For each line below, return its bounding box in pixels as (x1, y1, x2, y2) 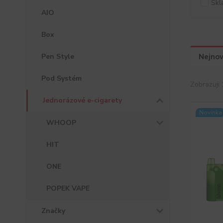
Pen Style (41, 52, 74, 61)
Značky (41, 206, 65, 216)
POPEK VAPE (46, 184, 90, 193)
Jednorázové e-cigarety (43, 96, 122, 105)
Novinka (199, 109, 222, 116)
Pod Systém (41, 74, 82, 83)
